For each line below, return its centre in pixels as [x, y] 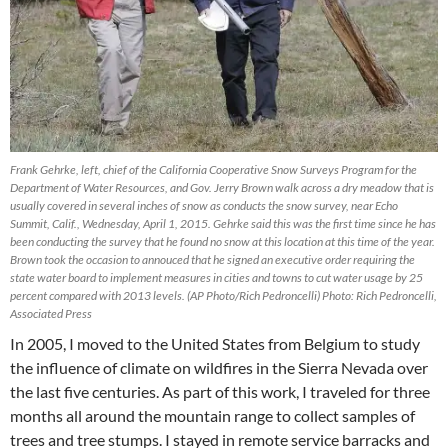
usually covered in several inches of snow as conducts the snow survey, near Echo [204, 206]
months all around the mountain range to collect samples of [212, 416]
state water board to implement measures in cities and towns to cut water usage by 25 [216, 278]
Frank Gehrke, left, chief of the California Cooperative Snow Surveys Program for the [213, 170]
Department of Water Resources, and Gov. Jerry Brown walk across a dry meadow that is [222, 188]
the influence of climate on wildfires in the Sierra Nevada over [219, 368]
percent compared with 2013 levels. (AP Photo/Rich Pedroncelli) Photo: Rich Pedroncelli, [223, 296]
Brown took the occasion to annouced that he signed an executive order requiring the [212, 260]
